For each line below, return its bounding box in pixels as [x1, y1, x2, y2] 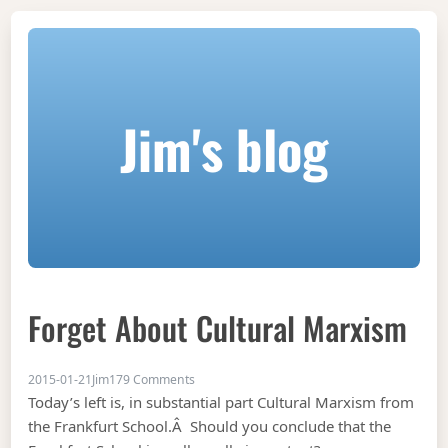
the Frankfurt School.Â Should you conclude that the [28, 415, 392, 436]
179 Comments [109, 370, 196, 388]
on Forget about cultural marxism [194, 369, 386, 387]
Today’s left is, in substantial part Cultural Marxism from [28, 391, 415, 412]
